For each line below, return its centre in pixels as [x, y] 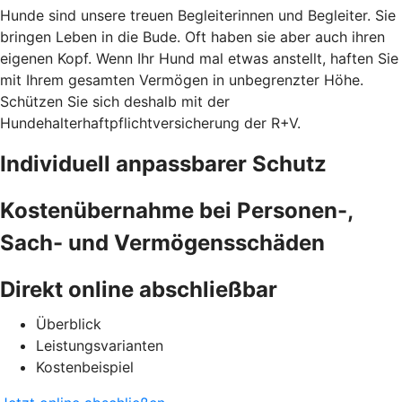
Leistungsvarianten [100, 345]
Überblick [69, 323]
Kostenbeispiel [85, 367]
